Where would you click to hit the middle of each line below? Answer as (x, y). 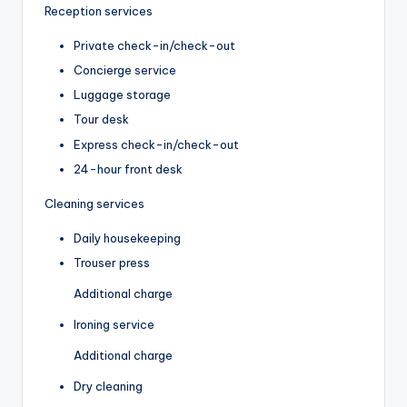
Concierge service (125, 70)
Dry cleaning (108, 386)
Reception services (99, 11)
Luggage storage (122, 95)
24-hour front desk (128, 169)
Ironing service (114, 324)
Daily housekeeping (127, 238)
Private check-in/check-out (154, 46)
